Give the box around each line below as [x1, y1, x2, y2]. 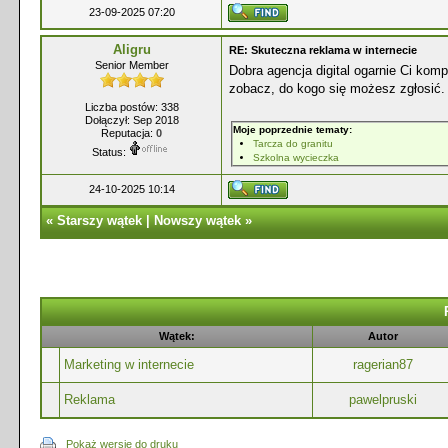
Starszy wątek [57, 213, 142, 228]
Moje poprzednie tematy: [233, 124, 352, 135]
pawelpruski [348, 392, 417, 407]
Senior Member [94, 59, 169, 71]
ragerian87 [352, 357, 413, 372]
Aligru [112, 42, 151, 57]
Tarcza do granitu [253, 138, 333, 149]
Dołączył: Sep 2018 [84, 114, 179, 126]
